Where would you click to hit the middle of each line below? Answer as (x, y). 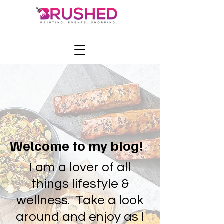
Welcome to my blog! (77, 145)
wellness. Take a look (80, 200)
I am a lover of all (80, 167)
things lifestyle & (80, 184)
